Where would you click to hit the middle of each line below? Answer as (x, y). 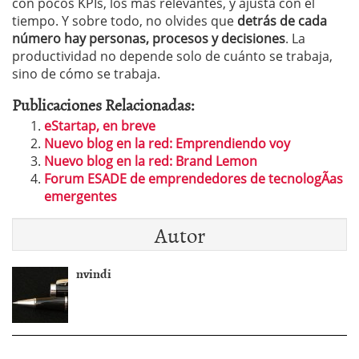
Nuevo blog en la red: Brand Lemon (151, 161)
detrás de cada (282, 20)
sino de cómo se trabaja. (86, 73)
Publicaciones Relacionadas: (103, 104)
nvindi (94, 273)
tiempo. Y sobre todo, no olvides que (125, 20)
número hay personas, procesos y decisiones (149, 38)
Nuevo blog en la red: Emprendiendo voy (167, 143)
